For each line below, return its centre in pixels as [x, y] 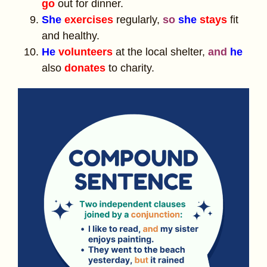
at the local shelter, [162, 52]
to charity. [131, 68]
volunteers [86, 52]
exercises [89, 20]
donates [85, 68]
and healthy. [71, 36]
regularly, [139, 20]
